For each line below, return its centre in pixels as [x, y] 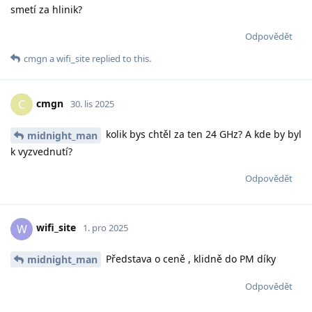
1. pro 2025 [106, 228]
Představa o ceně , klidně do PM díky [189, 258]
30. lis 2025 [92, 103]
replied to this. [120, 58]
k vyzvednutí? [41, 151]
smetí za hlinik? [46, 9]
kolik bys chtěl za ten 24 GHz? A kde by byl [202, 134]
